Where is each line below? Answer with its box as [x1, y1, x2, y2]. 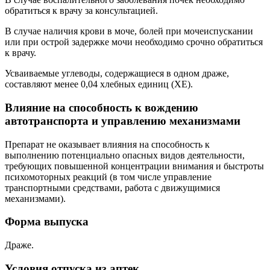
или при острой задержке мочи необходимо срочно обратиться [5, 37, 263, 48]
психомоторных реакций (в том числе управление [5, 171, 212, 182]
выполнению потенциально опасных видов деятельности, [5, 149, 245, 160]
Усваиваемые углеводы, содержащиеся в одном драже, [5, 68, 229, 79]
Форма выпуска [5, 215, 89, 228]
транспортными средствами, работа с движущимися [5, 182, 220, 193]
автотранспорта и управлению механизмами [5, 114, 240, 127]
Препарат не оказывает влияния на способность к [5, 139, 210, 149]
